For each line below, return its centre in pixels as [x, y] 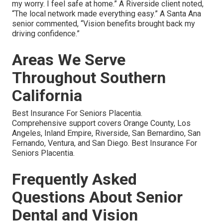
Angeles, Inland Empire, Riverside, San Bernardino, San [106, 133]
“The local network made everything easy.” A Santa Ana [107, 14]
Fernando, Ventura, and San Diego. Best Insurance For [105, 143]
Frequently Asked [74, 179]
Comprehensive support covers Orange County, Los [101, 123]
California [47, 96]
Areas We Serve [69, 60]
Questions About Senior [97, 197]
